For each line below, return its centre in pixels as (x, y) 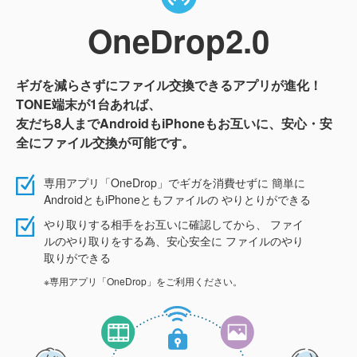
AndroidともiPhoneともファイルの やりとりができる (177, 199)
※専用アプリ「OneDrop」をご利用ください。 (143, 280)
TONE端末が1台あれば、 (88, 104)
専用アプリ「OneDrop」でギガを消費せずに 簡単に (174, 182)
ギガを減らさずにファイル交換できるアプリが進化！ (169, 84)
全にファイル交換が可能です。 (105, 142)
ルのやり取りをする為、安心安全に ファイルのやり (173, 240)
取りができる (77, 257)
